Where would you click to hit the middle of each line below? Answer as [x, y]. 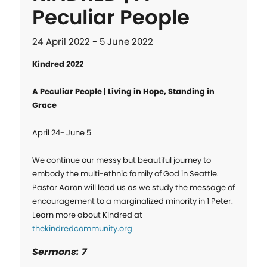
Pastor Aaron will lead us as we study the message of [133, 188]
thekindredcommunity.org [82, 229]
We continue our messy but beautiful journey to [121, 160]
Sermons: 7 [59, 252]
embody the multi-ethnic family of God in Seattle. [125, 174]
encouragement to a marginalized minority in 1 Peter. [132, 201]
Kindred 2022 [58, 64]
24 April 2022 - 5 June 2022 [92, 42]
